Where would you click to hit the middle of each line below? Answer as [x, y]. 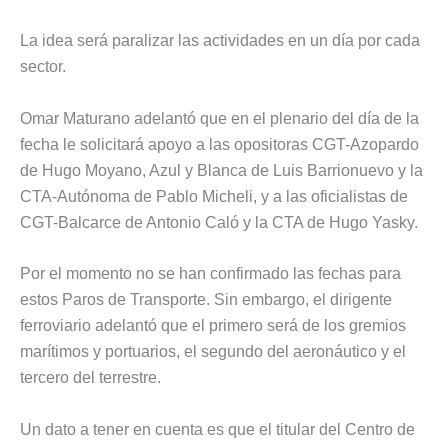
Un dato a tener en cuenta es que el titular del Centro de [217, 429]
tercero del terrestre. [90, 378]
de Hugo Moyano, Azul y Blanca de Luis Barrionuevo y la [221, 170]
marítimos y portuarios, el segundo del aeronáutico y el [213, 352]
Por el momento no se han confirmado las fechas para [210, 274]
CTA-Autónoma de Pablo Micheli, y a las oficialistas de [214, 196]
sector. [43, 67]
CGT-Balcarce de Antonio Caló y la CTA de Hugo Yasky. [219, 222]
